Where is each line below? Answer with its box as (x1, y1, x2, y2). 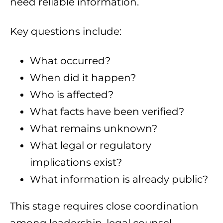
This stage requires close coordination (10, 200, 199, 213)
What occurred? (30, 55, 111, 67)
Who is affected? (30, 89, 113, 101)
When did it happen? (30, 72, 136, 84)
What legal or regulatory (30, 139, 151, 152)
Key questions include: (10, 25, 121, 38)
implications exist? (30, 156, 122, 169)
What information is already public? (30, 173, 208, 186)
